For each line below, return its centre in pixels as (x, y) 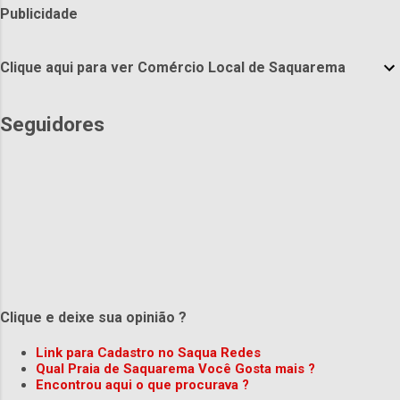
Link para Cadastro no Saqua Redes (148, 352)
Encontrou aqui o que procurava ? (142, 384)
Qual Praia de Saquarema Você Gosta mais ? (175, 368)
